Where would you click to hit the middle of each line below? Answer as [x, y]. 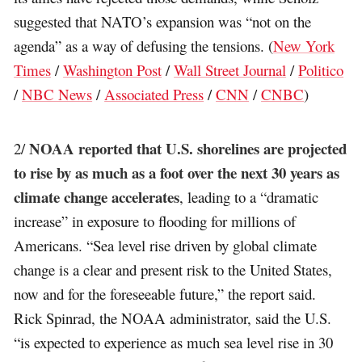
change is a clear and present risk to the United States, [173, 270]
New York [304, 45]
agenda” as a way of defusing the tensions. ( [144, 45]
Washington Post [113, 69]
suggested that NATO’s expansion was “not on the [163, 21]
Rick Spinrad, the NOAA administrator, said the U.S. [173, 318]
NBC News [57, 94]
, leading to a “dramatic [249, 197]
